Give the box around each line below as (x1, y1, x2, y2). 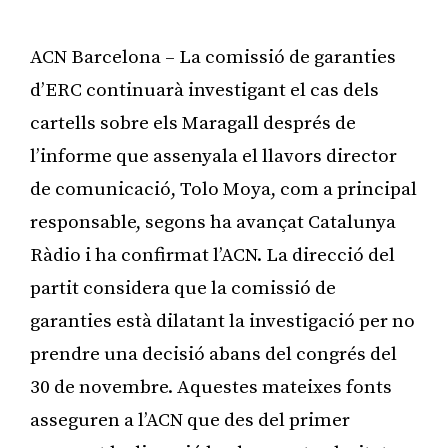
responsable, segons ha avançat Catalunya (30, 210, 396, 234)
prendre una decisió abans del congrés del (30, 342, 397, 366)
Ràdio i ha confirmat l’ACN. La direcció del (30, 243, 395, 267)
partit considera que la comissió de (30, 276, 336, 300)
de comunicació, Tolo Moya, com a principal (30, 177, 417, 201)
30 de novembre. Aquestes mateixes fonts (30, 375, 392, 399)
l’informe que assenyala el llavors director (30, 144, 397, 168)
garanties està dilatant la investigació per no (30, 309, 415, 333)
